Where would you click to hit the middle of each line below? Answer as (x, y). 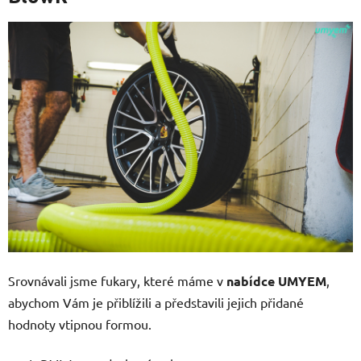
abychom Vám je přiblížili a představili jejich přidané (156, 302)
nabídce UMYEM (276, 280)
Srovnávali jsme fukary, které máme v (117, 280)
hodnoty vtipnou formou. (81, 324)
